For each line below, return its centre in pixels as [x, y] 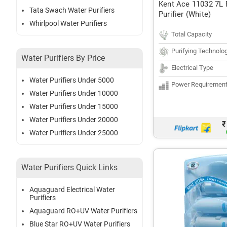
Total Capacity [192, 34]
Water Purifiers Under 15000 [74, 107]
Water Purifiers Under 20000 [74, 120]
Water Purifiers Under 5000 [72, 80]
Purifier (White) [185, 14]
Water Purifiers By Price [63, 58]
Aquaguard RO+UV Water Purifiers [83, 211]
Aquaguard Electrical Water [72, 190]
